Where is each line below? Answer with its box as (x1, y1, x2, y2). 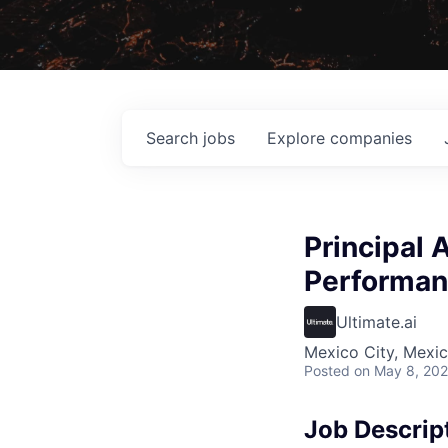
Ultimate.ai (336, 311, 417, 332)
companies (330, 127, 412, 148)
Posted (304, 361, 350, 379)
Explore (267, 127, 330, 148)
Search (146, 127, 203, 148)
